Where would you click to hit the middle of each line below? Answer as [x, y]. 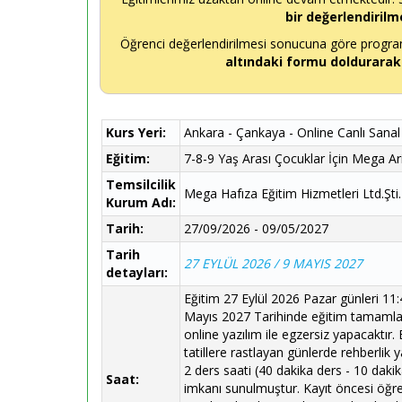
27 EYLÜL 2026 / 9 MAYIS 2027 [273, 263]
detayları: [137, 272]
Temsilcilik [141, 184]
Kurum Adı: [141, 202]
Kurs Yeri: [136, 132]
